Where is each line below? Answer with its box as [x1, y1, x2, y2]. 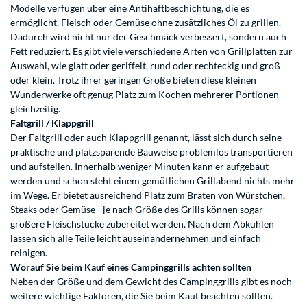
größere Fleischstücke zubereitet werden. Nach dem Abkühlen [10, 218, 274, 230]
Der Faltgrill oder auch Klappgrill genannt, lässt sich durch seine [10, 132, 282, 144]
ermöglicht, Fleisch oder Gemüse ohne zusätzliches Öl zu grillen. [10, 16, 281, 29]
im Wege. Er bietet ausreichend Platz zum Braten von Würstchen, [10, 189, 285, 201]
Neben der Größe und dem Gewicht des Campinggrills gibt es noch [10, 275, 292, 288]
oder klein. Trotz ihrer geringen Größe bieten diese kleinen [10, 74, 256, 86]
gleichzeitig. [10, 103, 62, 115]
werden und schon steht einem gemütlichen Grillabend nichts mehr [10, 175, 295, 187]
